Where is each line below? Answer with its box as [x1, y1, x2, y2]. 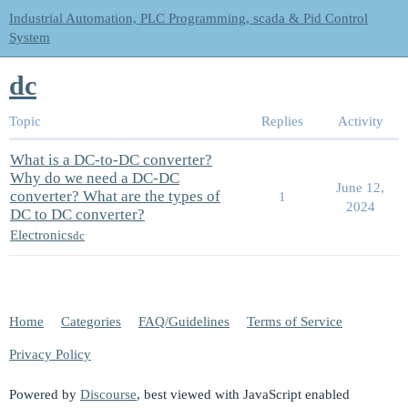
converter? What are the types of [10, 187, 220, 205]
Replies [261, 113, 303, 128]
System [9, 30, 50, 45]
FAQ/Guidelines [138, 314, 229, 330]
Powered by [9, 386, 80, 402]
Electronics [10, 228, 73, 243]
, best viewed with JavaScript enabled [137, 386, 350, 402]
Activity [337, 113, 383, 128]
